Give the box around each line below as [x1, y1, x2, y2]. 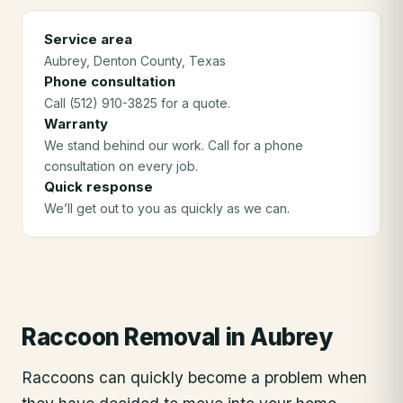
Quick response [44, 178, 153, 195]
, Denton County [86, 53, 182, 68]
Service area [44, 31, 132, 48]
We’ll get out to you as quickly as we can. [44, 201, 290, 216]
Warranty [44, 115, 108, 132]
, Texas [182, 53, 226, 68]
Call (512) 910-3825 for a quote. [44, 95, 230, 111]
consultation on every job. [44, 158, 198, 174]
